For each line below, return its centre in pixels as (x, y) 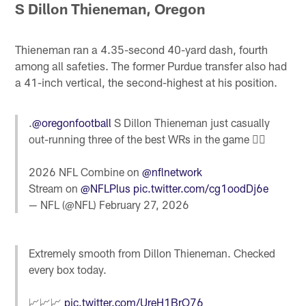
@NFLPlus (106, 189)
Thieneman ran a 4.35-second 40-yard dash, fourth (142, 50)
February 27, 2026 (144, 205)
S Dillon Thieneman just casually (191, 123)
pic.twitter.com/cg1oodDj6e (201, 189)
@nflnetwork (172, 172)
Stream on (55, 189)
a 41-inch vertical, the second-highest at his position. (147, 82)
